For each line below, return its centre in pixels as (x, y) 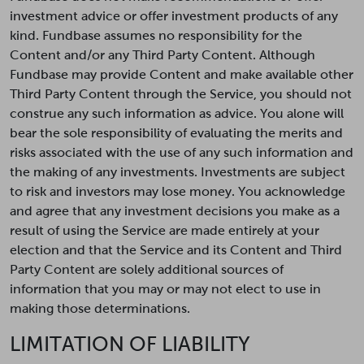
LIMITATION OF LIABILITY (130, 344)
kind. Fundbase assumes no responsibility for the (156, 35)
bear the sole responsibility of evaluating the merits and (176, 133)
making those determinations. (100, 308)
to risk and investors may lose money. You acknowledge (178, 191)
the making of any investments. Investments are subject (178, 172)
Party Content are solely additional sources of (147, 269)
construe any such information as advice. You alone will (177, 113)
